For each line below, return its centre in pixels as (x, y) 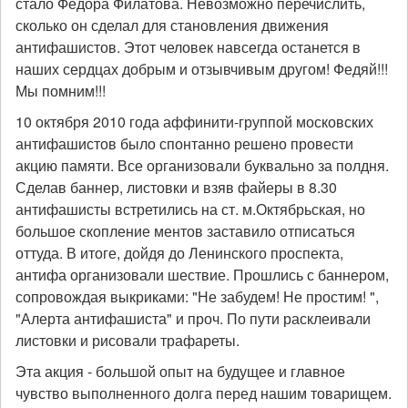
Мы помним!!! (61, 91)
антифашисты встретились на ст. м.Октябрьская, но (190, 209)
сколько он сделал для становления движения (172, 25)
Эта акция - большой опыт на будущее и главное (180, 371)
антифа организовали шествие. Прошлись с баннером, (202, 275)
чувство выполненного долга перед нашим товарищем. (204, 393)
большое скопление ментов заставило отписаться (185, 231)
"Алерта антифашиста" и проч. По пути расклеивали (193, 318)
